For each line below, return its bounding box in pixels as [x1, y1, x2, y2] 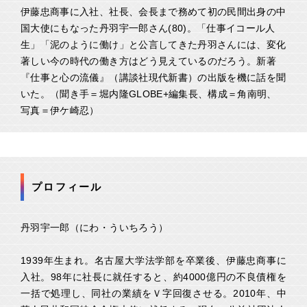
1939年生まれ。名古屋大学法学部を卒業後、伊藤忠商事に [21, 255, 286, 266]
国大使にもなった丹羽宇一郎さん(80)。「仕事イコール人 [21, 23, 275, 34]
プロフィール [32, 181, 103, 193]
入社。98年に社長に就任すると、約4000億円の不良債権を [21, 271, 286, 282]
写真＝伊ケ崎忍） [21, 105, 99, 116]
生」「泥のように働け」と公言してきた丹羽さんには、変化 [21, 39, 286, 50]
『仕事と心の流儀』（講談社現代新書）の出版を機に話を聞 [21, 72, 286, 83]
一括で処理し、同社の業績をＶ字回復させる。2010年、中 [21, 288, 286, 299]
